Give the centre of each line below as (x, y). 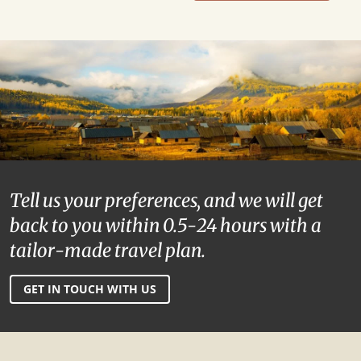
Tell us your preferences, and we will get (166, 200)
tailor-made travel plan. (108, 250)
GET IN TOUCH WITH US (90, 288)
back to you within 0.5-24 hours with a (166, 225)
